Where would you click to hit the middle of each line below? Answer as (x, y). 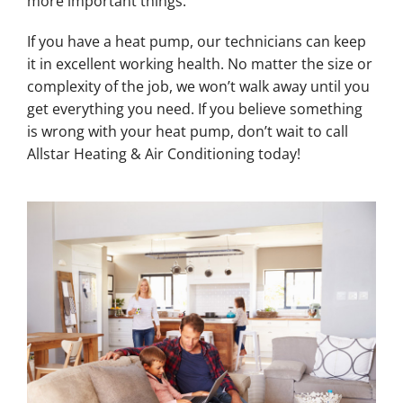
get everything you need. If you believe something (194, 108)
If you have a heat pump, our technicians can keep (196, 41)
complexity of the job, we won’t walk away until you (198, 86)
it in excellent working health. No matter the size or (199, 63)
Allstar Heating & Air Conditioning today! (163, 153)
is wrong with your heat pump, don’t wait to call (187, 131)
